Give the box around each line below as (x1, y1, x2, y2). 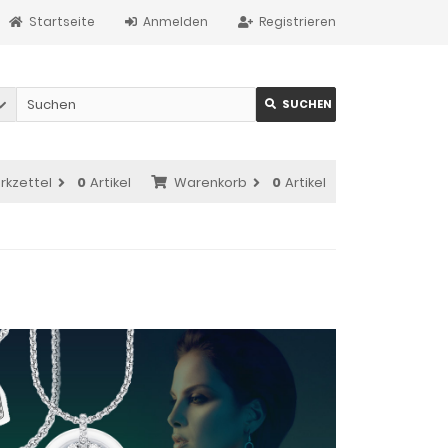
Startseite (29, 13, 95, 30)
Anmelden (143, 13, 208, 30)
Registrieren (259, 13, 336, 30)
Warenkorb (174, 173, 247, 192)
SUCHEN (282, 96, 332, 112)
